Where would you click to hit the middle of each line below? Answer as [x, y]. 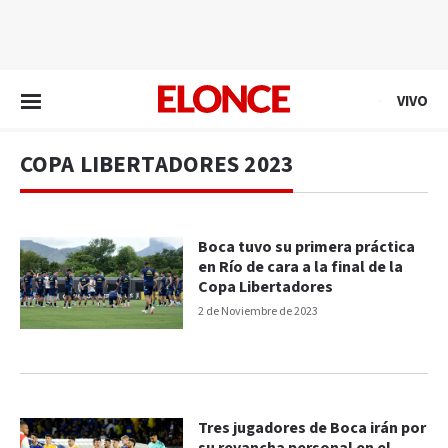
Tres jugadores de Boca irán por [312, 428]
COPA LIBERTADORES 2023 [157, 165]
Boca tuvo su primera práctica [307, 247]
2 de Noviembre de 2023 [258, 311]
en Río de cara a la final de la [301, 267]
